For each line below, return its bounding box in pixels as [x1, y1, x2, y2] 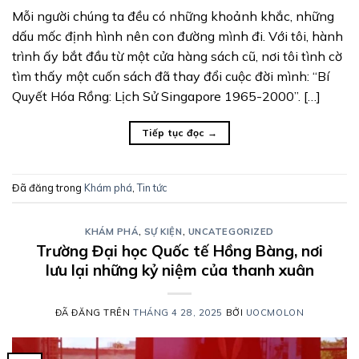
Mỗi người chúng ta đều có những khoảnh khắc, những [12, 7, 334, 24]
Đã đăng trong [12, 181, 84, 195]
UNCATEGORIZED [188, 225, 274, 237]
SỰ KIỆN [143, 225, 183, 237]
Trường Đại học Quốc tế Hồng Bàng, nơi [36, 240, 323, 260]
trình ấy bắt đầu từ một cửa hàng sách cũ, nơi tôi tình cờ [12, 47, 342, 64]
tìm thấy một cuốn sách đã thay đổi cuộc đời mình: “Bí [12, 67, 329, 84]
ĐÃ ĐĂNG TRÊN [54, 306, 133, 318]
